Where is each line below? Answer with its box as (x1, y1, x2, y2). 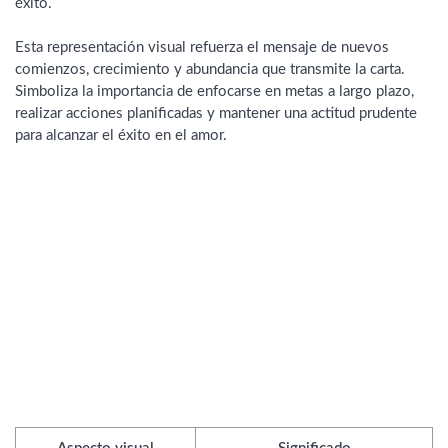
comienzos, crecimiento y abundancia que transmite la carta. (15, 62, 405, 78)
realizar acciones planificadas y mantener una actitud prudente (15, 106, 417, 122)
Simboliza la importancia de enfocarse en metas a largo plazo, (15, 84, 414, 100)
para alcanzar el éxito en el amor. (15, 128, 227, 144)
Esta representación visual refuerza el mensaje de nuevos (15, 40, 389, 56)
